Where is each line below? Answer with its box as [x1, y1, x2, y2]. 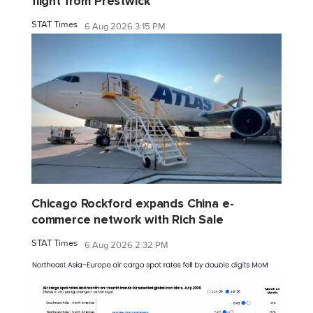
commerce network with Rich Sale [31, 212, 224, 228]
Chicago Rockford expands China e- [31, 196, 234, 212]
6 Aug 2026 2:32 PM [85, 239, 168, 251]
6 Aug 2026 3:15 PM [85, 20, 166, 32]
